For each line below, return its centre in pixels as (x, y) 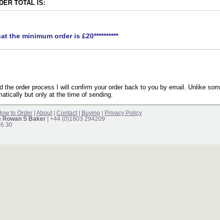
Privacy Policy (123, 113)
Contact (67, 113)
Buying (91, 113)
